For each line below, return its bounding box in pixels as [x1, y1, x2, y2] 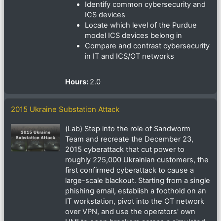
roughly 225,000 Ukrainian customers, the [65, 155, 209, 165]
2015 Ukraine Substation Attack [11, 105, 119, 114]
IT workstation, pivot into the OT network [65, 197, 204, 206]
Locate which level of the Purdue [85, 21, 197, 30]
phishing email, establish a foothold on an [65, 186, 206, 196]
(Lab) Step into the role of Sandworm [65, 124, 190, 134]
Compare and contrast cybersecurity [85, 41, 210, 51]
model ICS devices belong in [85, 31, 182, 40]
